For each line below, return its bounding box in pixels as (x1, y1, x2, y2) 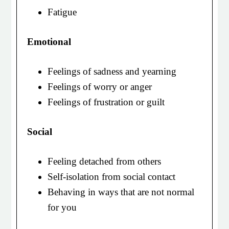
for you (48, 202, 77, 213)
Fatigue (48, 7, 77, 17)
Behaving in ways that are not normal (48, 187, 195, 197)
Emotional (27, 36, 72, 47)
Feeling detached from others (48, 156, 162, 167)
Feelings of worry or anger (48, 81, 152, 92)
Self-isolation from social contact (48, 171, 176, 182)
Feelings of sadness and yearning (48, 66, 177, 77)
